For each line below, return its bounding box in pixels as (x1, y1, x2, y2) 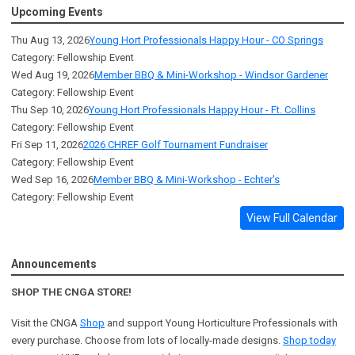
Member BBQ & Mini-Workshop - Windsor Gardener (94, 68, 328, 81)
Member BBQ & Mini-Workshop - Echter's (94, 173, 280, 185)
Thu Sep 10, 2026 (11, 103, 89, 116)
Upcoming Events (11, 5, 103, 18)
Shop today (283, 334, 336, 346)
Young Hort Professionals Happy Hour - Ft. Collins (89, 103, 315, 116)
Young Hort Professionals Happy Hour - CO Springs (90, 33, 323, 46)
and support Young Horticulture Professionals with (105, 316, 338, 329)
